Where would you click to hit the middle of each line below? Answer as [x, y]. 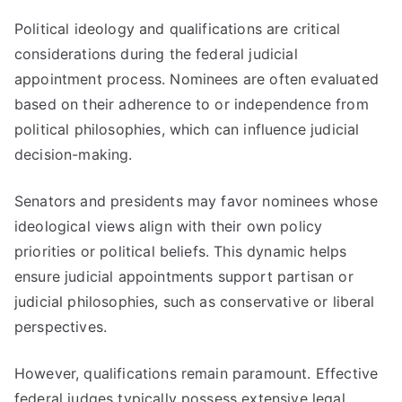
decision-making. [74, 154]
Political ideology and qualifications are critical [178, 29]
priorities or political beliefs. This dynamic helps [181, 251]
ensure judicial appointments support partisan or [184, 276]
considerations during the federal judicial [156, 54]
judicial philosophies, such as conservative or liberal [195, 301]
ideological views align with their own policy [169, 226]
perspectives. [61, 327]
